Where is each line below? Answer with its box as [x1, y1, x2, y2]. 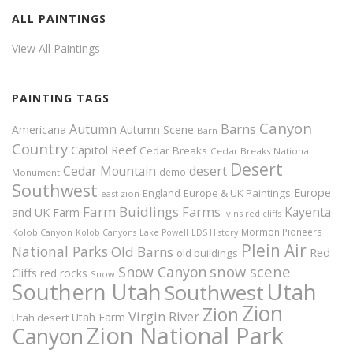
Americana [12, 121, 66, 137]
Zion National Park [87, 319, 284, 351]
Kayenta [284, 203, 331, 221]
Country [12, 138, 68, 158]
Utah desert [12, 310, 69, 325]
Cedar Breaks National [210, 144, 311, 157]
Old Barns [111, 242, 173, 261]
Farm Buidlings [83, 202, 179, 221]
